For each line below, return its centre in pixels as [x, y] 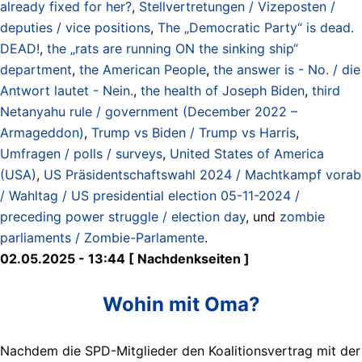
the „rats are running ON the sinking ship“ [173, 48]
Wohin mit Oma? [181, 304]
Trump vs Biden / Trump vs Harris [194, 132]
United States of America [247, 153]
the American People [143, 69]
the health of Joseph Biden [223, 90]
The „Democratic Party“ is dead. [256, 27]
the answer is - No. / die [287, 69]
